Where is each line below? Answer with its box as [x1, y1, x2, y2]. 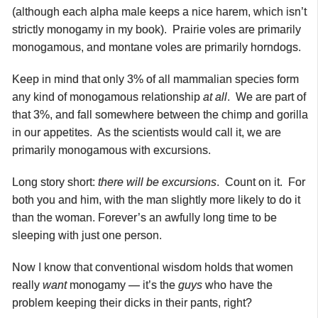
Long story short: [12, 175, 98, 188]
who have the [202, 278, 273, 291]
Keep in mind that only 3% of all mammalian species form [12, 72, 299, 85]
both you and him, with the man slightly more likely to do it [12, 193, 300, 206]
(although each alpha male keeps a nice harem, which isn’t [12, 5, 307, 18]
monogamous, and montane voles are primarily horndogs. [12, 40, 301, 53]
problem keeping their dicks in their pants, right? [12, 296, 252, 309]
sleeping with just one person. [12, 229, 162, 241]
